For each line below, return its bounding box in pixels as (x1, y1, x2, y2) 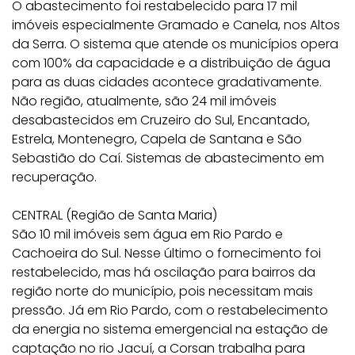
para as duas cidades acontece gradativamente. (12, 73, 322, 91)
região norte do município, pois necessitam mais (12, 282, 313, 300)
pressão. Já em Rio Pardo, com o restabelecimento (12, 301, 328, 319)
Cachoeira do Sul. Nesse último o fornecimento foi (12, 244, 321, 262)
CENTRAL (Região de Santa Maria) (12, 206, 217, 224)
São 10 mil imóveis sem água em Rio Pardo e (12, 225, 283, 243)
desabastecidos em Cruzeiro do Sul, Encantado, (12, 111, 310, 129)
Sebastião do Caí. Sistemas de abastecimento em (12, 149, 324, 167)
